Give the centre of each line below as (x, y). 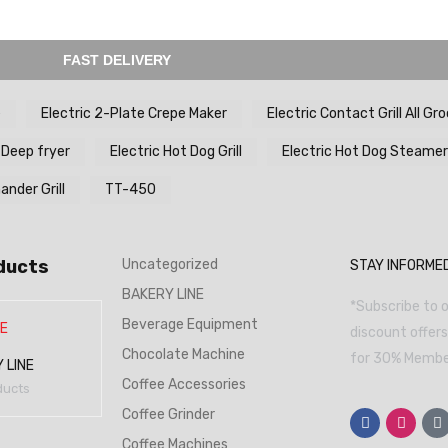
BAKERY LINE (163, 294)
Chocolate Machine (183, 354)
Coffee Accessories (184, 384)
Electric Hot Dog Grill (176, 151)
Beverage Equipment (190, 324)
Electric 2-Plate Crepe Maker (134, 113)
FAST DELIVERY (117, 60)
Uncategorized (170, 264)
